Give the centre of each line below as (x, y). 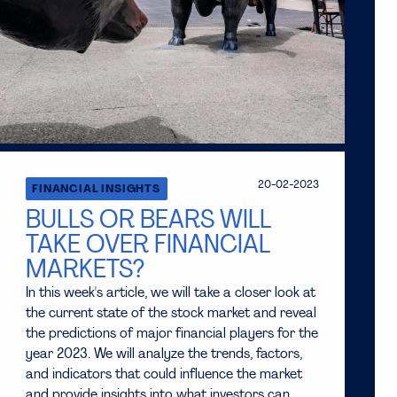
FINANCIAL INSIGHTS (96, 189)
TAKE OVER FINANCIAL (148, 246)
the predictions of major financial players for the (171, 334)
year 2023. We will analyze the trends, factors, (163, 354)
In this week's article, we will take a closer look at (170, 293)
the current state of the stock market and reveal (171, 313)
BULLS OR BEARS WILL (148, 221)
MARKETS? (85, 271)
